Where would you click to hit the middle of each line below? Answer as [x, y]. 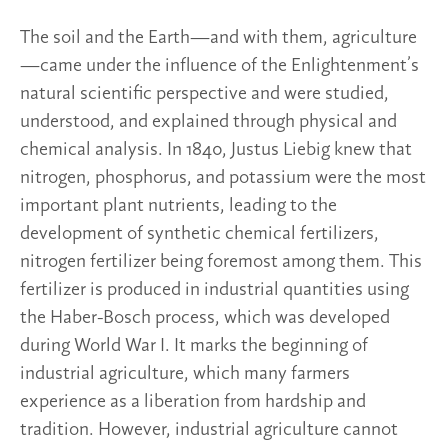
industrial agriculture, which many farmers [185, 373]
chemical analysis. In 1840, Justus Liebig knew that [216, 149]
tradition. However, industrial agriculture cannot [209, 429]
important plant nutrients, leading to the [178, 205]
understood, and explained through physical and [208, 121]
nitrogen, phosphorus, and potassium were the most [223, 177]
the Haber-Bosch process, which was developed [205, 317]
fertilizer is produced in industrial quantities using [214, 289]
